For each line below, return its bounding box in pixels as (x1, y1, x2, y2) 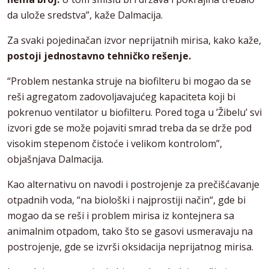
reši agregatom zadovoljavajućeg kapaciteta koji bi (7, 90, 235, 104)
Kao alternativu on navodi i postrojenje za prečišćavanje (7, 178, 259, 192)
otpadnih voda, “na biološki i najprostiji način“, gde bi (7, 193, 246, 207)
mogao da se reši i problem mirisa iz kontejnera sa (7, 209, 234, 223)
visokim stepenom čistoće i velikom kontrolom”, (7, 137, 222, 151)
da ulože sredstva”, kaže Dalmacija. (7, 8, 163, 22)
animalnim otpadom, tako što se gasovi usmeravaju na (7, 225, 253, 238)
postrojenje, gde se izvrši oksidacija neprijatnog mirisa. (7, 240, 253, 254)
